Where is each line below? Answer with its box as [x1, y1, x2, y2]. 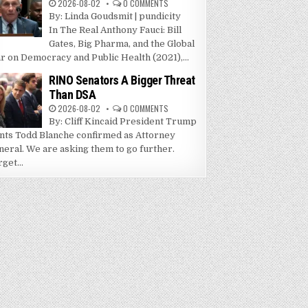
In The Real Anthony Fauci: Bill [49, 25, 182, 36]
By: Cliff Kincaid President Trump [49, 116, 197, 127]
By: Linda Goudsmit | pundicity [49, 11, 181, 22]
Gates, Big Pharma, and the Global [49, 38, 195, 49]
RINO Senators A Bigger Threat [49, 73, 195, 88]
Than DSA [49, 87, 96, 102]
